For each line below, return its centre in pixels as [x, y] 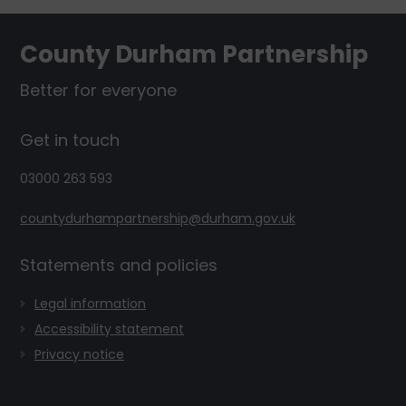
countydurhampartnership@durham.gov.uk [157, 218]
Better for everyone [98, 90]
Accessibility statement [109, 329]
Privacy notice [79, 354]
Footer [51, 29]
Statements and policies [118, 265]
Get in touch [69, 140]
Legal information [90, 304]
